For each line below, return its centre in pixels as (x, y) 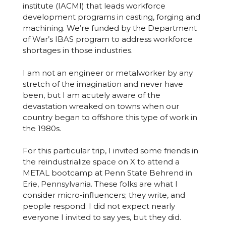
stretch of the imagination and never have (103, 84)
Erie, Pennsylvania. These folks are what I (100, 184)
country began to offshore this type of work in (110, 117)
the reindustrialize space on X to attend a (101, 162)
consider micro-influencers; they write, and (104, 195)
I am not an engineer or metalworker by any (107, 73)
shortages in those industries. (77, 50)
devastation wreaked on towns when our (101, 106)
